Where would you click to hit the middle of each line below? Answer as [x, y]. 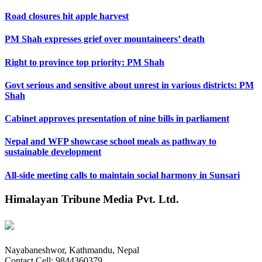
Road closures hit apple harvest [67, 16]
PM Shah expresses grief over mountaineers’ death [105, 39]
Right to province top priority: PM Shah [85, 62]
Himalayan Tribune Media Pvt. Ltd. [92, 199]
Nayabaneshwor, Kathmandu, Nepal [72, 250]
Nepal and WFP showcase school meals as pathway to [111, 142]
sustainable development [53, 152]
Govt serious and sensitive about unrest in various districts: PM [129, 85]
